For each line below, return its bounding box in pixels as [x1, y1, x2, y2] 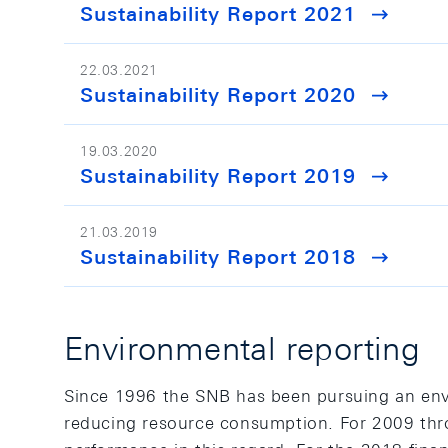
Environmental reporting [64, 329, 421, 367]
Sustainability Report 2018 [80, 244, 356, 269]
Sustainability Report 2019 [80, 163, 356, 188]
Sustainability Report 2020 [80, 82, 356, 107]
